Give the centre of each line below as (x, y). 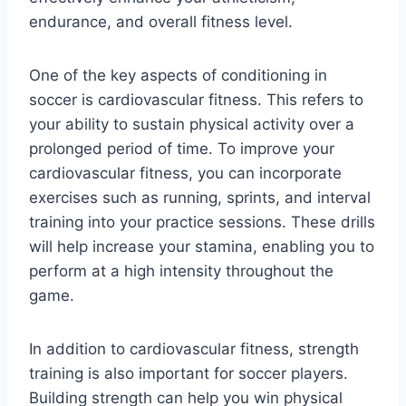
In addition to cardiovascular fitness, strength (194, 348)
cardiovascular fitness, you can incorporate (185, 173)
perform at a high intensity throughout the (181, 271)
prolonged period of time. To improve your (182, 148)
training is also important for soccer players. (188, 373)
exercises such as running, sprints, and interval (200, 197)
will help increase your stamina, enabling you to (202, 246)
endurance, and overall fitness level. (161, 21)
